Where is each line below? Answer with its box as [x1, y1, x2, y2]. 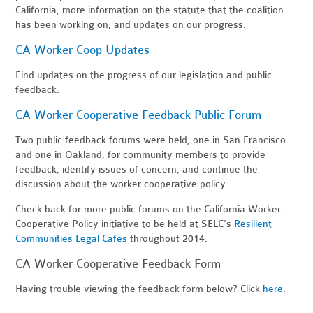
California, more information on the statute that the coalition [15, 3, 284, 16]
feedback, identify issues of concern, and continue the [15, 163, 259, 175]
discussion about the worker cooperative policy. [15, 177, 228, 190]
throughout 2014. [127, 232, 208, 245]
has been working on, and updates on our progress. [15, 18, 247, 31]
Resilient [234, 217, 272, 230]
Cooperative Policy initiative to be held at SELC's [15, 217, 235, 230]
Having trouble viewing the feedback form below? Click [15, 282, 263, 295]
